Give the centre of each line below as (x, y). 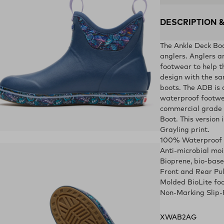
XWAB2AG (178, 217)
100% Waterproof (191, 140)
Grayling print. (185, 130)
